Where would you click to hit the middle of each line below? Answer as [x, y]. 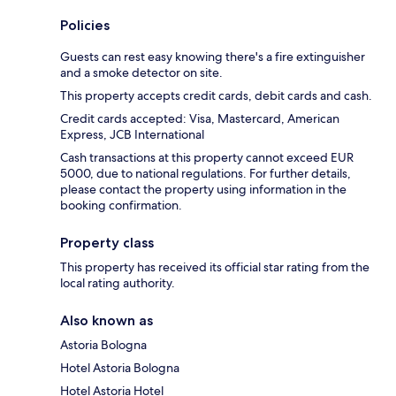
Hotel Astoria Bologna [120, 368]
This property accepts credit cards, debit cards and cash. [216, 96]
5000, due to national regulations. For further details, [206, 174]
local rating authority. [118, 283]
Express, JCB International [132, 135]
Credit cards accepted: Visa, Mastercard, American [200, 119]
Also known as [107, 321]
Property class [107, 243]
